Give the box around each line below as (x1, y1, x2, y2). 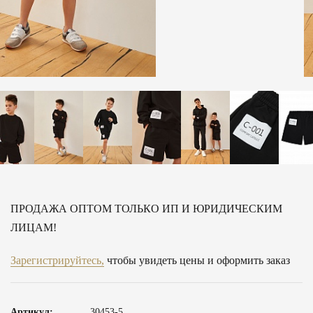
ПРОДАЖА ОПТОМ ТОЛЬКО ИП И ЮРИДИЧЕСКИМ (10, 203, 282, 215)
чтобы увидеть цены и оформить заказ (104, 254, 290, 267)
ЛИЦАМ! (10, 221, 57, 234)
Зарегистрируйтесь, (10, 254, 104, 267)
